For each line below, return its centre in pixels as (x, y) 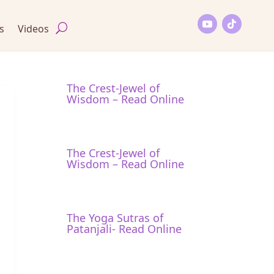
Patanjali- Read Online (124, 228)
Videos (33, 28)
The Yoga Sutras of (115, 217)
